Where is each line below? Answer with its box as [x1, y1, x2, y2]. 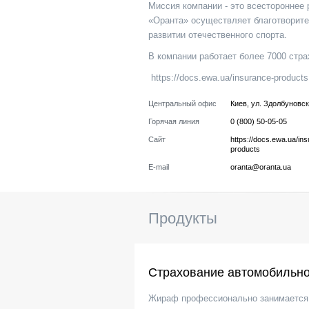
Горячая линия [148, 117, 199, 126]
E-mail [148, 163, 169, 171]
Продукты [148, 210, 217, 227]
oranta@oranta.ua [230, 163, 291, 171]
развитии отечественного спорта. [148, 30, 287, 40]
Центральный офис [148, 99, 217, 108]
